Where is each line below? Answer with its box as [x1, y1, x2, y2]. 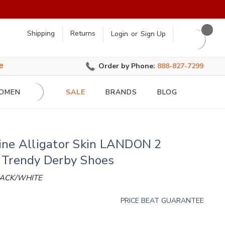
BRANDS [105, 87, 137, 97]
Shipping [27, 29, 55, 39]
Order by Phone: [98, 61, 158, 71]
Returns [70, 29, 95, 39]
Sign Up [140, 29, 166, 39]
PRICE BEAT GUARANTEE [121, 195, 204, 205]
